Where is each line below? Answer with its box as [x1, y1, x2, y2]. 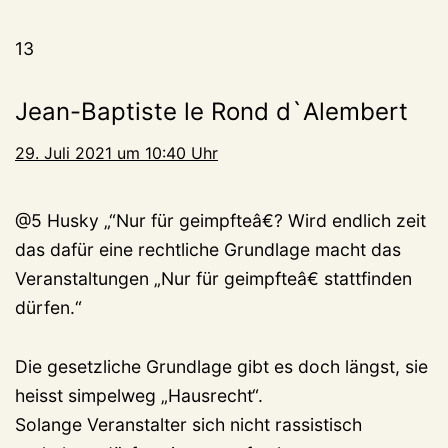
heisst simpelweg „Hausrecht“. [15, 384, 263, 406]
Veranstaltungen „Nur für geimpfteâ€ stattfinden [15, 267, 412, 289]
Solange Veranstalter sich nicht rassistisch [15, 413, 362, 435]
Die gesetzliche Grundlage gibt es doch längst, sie [15, 355, 428, 377]
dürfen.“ [15, 296, 82, 318]
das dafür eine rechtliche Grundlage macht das [15, 238, 401, 260]
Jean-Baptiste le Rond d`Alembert [15, 96, 408, 126]
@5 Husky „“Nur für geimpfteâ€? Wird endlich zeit [15, 209, 426, 231]
